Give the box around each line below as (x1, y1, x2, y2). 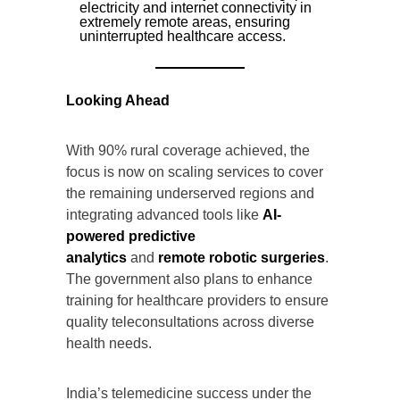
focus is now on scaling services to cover (66, 163, 323, 179)
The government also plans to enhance (66, 271, 312, 287)
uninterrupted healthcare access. (79, 28, 286, 44)
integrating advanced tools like (66, 206, 262, 222)
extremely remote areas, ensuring (79, 13, 290, 29)
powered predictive (66, 228, 196, 244)
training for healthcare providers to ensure (66, 292, 329, 308)
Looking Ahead (66, 92, 170, 108)
